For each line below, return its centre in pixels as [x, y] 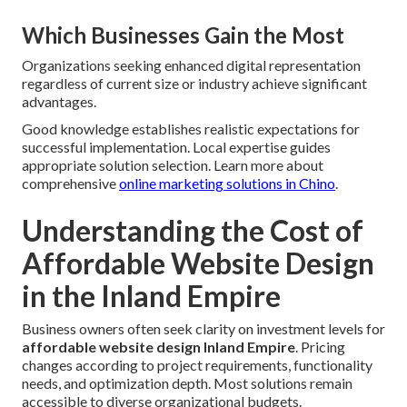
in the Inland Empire [151, 296]
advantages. [59, 102]
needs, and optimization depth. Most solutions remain [187, 383]
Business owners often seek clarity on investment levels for [203, 329]
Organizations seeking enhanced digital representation [191, 65]
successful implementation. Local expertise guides [176, 147]
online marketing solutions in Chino [227, 184]
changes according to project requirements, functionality [197, 365]
